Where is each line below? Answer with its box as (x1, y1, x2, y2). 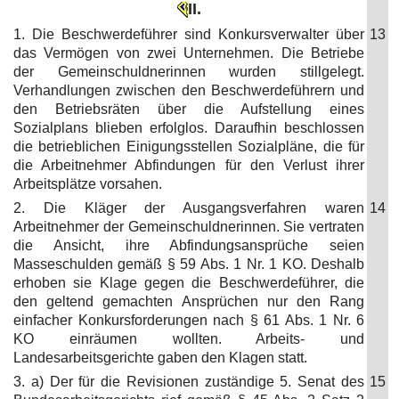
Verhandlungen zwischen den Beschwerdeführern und (13, 83, 364, 98)
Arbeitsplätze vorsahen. (13, 176, 162, 191)
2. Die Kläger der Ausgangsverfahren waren (13, 200, 364, 216)
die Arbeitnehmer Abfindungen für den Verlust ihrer (13, 158, 364, 173)
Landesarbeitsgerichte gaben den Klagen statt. (13, 350, 307, 365)
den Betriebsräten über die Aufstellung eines (13, 102, 364, 117)
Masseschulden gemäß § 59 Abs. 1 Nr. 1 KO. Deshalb (13, 256, 364, 272)
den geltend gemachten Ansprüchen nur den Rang (13, 294, 364, 309)
